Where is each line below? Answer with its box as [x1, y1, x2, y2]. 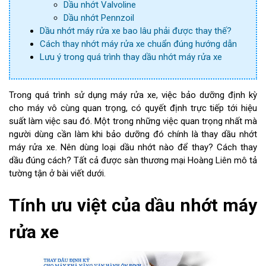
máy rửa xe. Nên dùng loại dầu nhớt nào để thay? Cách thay [9, 142, 257, 153]
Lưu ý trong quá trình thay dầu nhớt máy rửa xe [40, 52, 222, 62]
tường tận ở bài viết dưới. [9, 168, 106, 179]
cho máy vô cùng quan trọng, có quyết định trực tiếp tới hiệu [9, 103, 257, 113]
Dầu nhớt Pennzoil [64, 12, 134, 23]
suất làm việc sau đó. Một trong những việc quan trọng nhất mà [9, 116, 257, 126]
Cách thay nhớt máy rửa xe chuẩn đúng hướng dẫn [40, 39, 237, 49]
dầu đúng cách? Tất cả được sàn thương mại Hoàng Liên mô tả [9, 155, 257, 166]
